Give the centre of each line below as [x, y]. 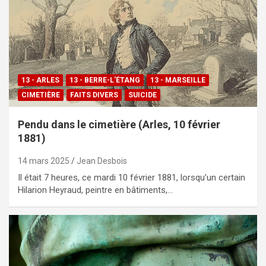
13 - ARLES [40, 80]
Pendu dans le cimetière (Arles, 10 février [119, 124]
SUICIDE [142, 95]
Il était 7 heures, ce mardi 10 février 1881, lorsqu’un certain [132, 177]
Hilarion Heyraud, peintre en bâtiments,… [95, 190]
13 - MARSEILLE [178, 80]
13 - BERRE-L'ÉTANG [105, 80]
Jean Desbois [102, 161]
